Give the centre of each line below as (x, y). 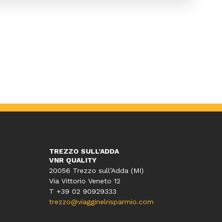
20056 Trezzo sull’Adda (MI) (96, 171)
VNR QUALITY (73, 160)
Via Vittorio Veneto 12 (84, 181)
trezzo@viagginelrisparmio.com (101, 202)
